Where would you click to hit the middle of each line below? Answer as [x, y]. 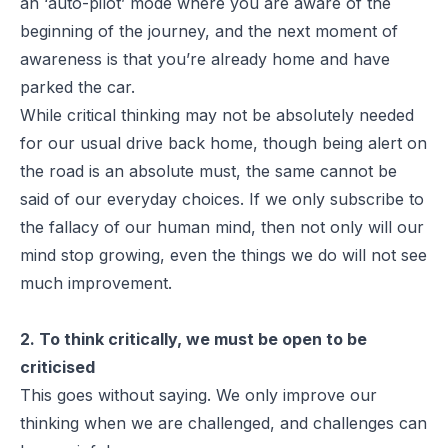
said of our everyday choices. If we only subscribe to [222, 198]
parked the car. [77, 86]
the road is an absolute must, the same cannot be [208, 170]
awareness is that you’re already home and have [205, 58]
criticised [57, 366]
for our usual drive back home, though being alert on [223, 142]
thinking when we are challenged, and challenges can [223, 422]
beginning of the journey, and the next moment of [209, 30]
